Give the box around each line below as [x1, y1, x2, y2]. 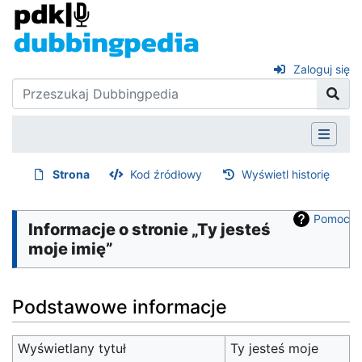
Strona [53, 166, 90, 181]
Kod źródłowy [129, 166, 202, 181]
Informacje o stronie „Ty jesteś [28, 219, 271, 239]
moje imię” [28, 238, 113, 259]
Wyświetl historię [242, 166, 330, 181]
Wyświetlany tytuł [18, 340, 127, 357]
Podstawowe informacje [12, 296, 227, 319]
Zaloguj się [293, 62, 350, 76]
